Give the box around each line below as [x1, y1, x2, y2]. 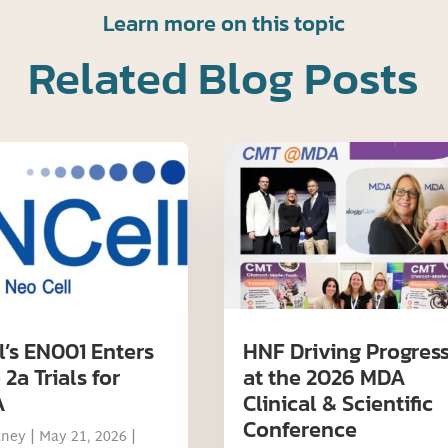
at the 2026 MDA [242, 360, 406, 394]
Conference [242, 412, 357, 446]
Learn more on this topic [102, 7, 345, 41]
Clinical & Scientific [242, 386, 433, 420]
